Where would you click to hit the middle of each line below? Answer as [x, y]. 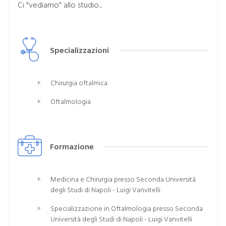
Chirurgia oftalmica [79, 83]
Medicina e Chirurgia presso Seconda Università [123, 180]
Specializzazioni [78, 51]
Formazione [71, 148]
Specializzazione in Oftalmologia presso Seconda [127, 209]
